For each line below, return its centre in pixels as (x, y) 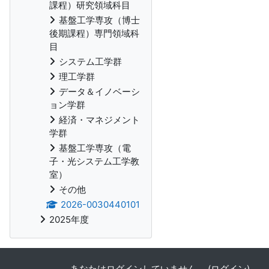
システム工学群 (90, 62)
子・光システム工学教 (94, 161)
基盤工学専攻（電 (95, 148)
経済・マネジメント (99, 120)
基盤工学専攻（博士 (99, 20)
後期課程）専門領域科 (94, 33)
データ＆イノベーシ (99, 92)
